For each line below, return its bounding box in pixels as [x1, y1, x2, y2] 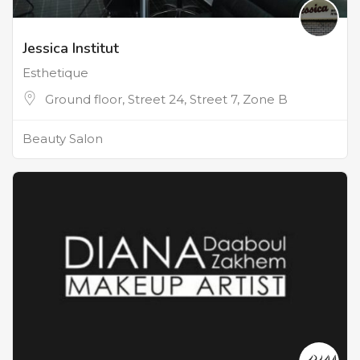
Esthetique [22, 65, 88, 81]
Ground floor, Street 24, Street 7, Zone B [45, 92, 288, 108]
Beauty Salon [22, 130, 103, 146]
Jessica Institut [22, 39, 119, 59]
